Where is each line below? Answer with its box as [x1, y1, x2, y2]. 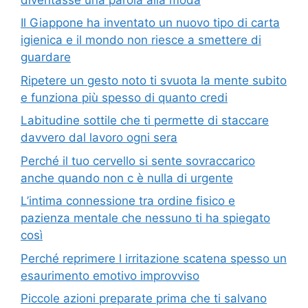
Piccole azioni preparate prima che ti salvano [21, 291, 267, 306]
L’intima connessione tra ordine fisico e [21, 194, 235, 208]
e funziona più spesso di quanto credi [21, 90, 228, 104]
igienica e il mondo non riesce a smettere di [21, 33, 261, 47]
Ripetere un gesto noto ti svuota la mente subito [21, 73, 287, 87]
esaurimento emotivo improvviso [21, 268, 199, 283]
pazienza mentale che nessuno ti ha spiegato [21, 211, 270, 225]
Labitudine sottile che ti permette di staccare [21, 113, 269, 128]
